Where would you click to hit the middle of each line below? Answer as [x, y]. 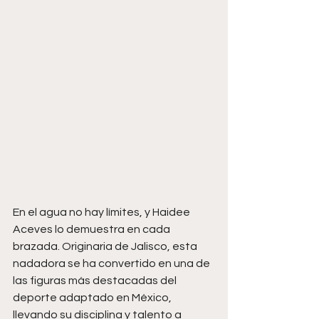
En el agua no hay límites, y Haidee [103, 212]
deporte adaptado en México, [93, 297]
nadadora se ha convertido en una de [113, 263]
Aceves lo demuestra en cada [93, 229]
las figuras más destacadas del [96, 280]
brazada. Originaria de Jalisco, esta [106, 246]
